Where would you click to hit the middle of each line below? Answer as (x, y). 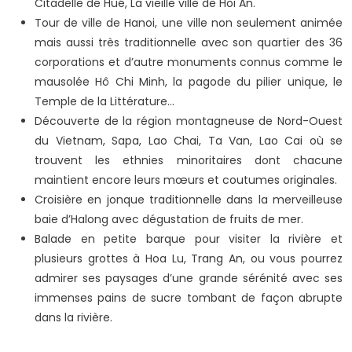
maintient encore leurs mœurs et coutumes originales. (186, 180)
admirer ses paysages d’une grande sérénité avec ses (189, 279)
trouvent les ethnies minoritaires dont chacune (189, 161)
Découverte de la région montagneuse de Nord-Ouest (189, 121)
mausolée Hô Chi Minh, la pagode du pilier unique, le (189, 82)
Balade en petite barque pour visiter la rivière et (189, 239)
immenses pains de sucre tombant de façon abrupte (189, 298)
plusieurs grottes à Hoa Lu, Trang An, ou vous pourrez (189, 259)
